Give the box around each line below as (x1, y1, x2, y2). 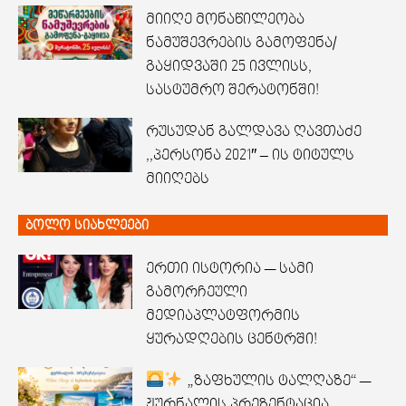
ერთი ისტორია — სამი (145, 259, 314, 277)
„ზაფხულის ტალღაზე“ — (182, 372, 371, 390)
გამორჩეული (145, 283, 247, 301)
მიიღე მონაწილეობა (145, 10, 304, 28)
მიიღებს (145, 169, 209, 188)
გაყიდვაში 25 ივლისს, (145, 57, 312, 75)
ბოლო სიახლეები (25, 217, 149, 233)
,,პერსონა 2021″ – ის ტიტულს (145, 146, 354, 164)
